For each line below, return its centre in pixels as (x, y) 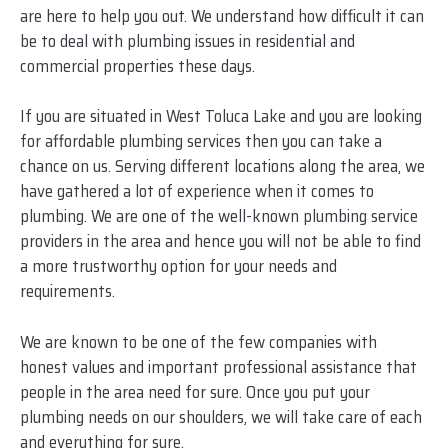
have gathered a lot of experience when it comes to (197, 191)
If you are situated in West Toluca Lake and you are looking (221, 116)
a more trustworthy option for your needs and (178, 266)
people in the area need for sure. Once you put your (195, 391)
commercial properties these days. (137, 65)
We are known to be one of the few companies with (198, 341)
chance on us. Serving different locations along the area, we (222, 166)
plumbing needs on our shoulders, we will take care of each (221, 416)
